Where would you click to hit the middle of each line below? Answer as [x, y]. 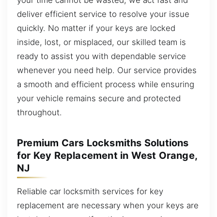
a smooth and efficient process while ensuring [106, 84]
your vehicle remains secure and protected [99, 98]
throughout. [39, 112]
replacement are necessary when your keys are [108, 205]
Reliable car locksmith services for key [90, 191]
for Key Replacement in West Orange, [107, 155]
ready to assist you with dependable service [101, 56]
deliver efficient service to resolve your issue [103, 14]
